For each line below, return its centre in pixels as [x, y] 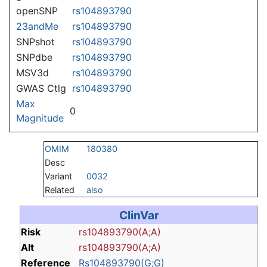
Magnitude [40, 118]
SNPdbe [34, 57]
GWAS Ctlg [41, 88]
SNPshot [35, 41]
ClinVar [139, 215]
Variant [58, 176]
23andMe [37, 26]
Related [60, 190]
